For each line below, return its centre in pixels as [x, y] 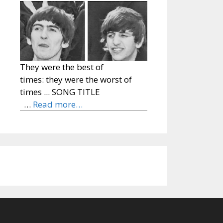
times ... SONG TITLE [78, 92]
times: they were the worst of [76, 80]
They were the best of [62, 67]
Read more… [58, 105]
